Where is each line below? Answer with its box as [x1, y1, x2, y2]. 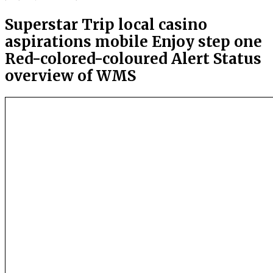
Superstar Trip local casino [5, 15, 207, 35]
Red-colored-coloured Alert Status [5, 49, 261, 69]
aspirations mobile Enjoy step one [5, 32, 262, 52]
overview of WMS [5, 66, 136, 86]
